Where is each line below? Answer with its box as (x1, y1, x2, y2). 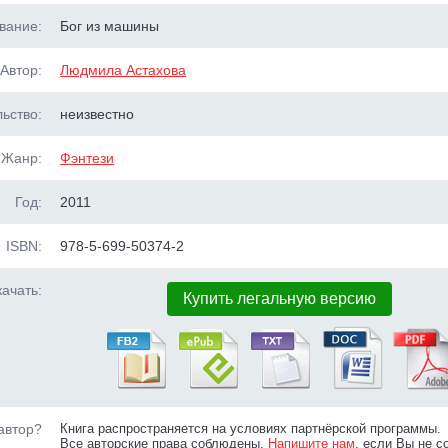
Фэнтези (60, 150, 115, 166)
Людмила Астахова (60, 62, 187, 78)
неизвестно (60, 106, 135, 122)
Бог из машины (60, 18, 160, 34)
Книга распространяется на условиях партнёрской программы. (60, 421, 442, 436)
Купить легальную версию (182, 290, 376, 307)
